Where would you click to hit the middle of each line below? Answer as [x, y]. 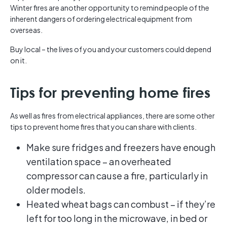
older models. [56, 190]
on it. [18, 61]
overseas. [26, 30]
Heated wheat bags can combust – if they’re [121, 204]
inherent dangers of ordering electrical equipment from [101, 19]
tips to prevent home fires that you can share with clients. [103, 127]
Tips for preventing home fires [110, 92]
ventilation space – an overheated [99, 162]
